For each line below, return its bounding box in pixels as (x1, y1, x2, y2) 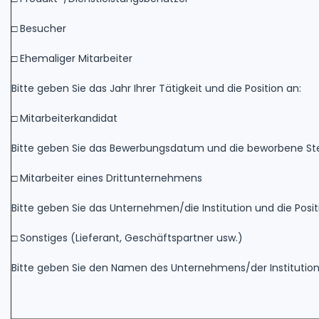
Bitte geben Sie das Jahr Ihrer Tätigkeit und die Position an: (11, 80, 301, 95)
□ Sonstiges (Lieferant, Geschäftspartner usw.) (11, 230, 243, 245)
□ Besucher (11, 21, 66, 36)
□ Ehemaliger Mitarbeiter (11, 51, 132, 66)
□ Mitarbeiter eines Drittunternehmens (11, 170, 202, 185)
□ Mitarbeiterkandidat (11, 110, 117, 125)
